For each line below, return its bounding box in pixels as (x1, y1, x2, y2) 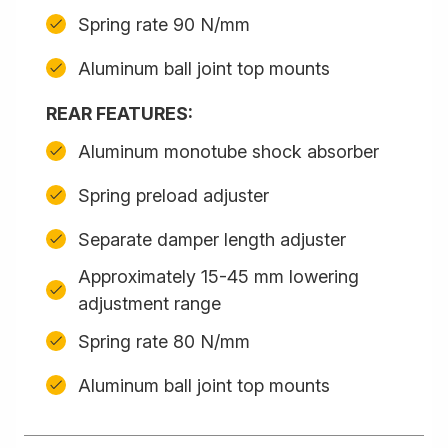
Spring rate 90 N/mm (78, 13, 250, 35)
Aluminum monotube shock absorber (78, 140, 379, 162)
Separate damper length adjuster (78, 228, 346, 250)
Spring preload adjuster (78, 184, 269, 206)
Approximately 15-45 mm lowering (78, 266, 359, 287)
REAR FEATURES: (46, 103, 193, 124)
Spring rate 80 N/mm (78, 330, 250, 352)
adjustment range (78, 293, 221, 314)
